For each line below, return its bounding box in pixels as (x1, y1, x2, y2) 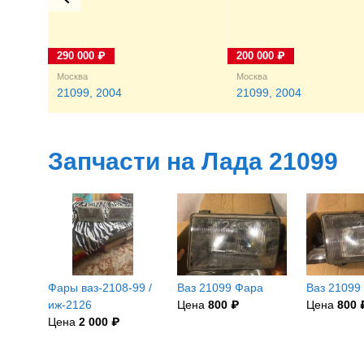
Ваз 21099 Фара (177, 281, 263, 295)
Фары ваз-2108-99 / (48, 281, 152, 295)
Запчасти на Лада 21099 (48, 148, 338, 175)
